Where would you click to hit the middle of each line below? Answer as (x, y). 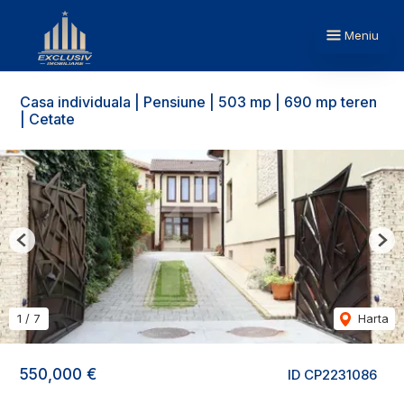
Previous (45, 247)
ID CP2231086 (332, 375)
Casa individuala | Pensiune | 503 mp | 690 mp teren (198, 102)
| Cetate (47, 119)
